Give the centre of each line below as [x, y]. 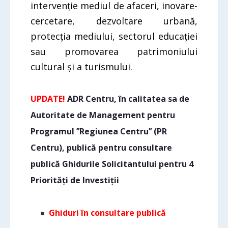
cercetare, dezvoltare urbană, [114, 21]
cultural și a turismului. [81, 67]
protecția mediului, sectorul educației [114, 36]
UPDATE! [49, 99]
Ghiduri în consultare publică [107, 213]
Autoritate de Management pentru [103, 115]
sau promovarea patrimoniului [114, 51]
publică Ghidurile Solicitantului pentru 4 [112, 164]
